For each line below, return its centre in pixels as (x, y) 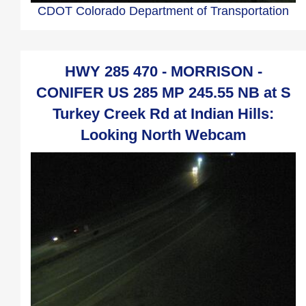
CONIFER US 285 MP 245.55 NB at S (163, 92)
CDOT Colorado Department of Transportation (163, 11)
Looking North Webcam (163, 135)
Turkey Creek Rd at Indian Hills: (163, 113)
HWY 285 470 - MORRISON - (163, 71)
